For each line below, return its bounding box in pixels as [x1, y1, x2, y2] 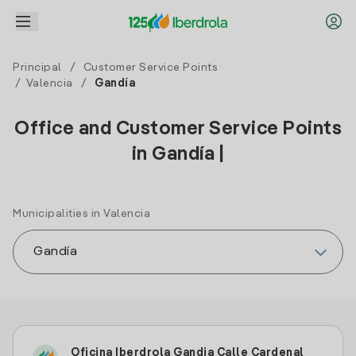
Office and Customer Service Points [14, 120, 342, 139]
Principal [13, 62, 62, 73]
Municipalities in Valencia [13, 208, 150, 219]
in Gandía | [131, 145, 225, 164]
